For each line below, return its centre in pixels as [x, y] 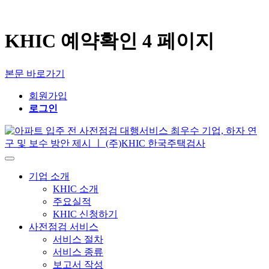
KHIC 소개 [76, 189]
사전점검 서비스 [64, 226]
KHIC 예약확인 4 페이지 [110, 41]
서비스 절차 [78, 239]
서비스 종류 [78, 252]
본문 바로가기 [35, 73]
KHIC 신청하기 [85, 214]
